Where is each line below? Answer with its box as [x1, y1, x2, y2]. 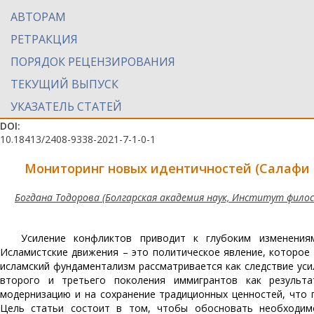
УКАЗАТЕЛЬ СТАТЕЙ [11, 99, 122, 114]
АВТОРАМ [11, 9, 66, 25]
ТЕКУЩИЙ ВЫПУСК [11, 76, 118, 92]
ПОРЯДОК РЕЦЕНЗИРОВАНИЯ [11, 54, 175, 69]
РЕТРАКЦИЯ [11, 32, 78, 47]
